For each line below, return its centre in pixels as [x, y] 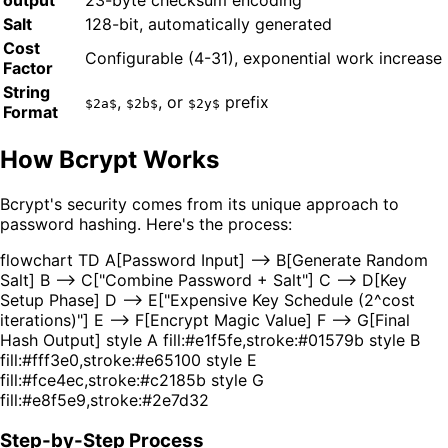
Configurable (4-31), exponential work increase [263, 58]
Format [30, 112]
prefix [244, 102]
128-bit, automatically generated [208, 24]
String [26, 92]
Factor [28, 68]
